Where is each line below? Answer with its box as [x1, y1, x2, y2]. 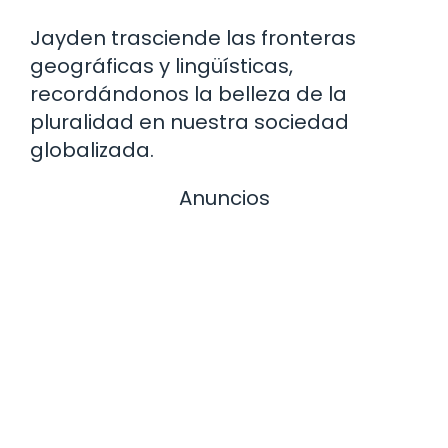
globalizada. [30, 135, 154, 164]
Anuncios [178, 183, 270, 212]
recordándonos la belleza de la [30, 79, 347, 108]
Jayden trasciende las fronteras [30, 23, 356, 52]
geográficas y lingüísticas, [30, 51, 293, 80]
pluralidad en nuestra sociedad [30, 107, 349, 136]
